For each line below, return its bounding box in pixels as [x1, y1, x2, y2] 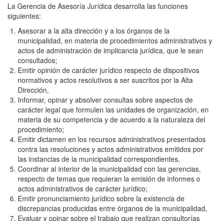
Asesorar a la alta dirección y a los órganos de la [18, 26, 170, 36]
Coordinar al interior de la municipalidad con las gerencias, [18, 164, 201, 174]
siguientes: [7, 11, 41, 21]
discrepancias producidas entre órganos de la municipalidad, [18, 203, 207, 213]
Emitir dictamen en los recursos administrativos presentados [18, 134, 206, 144]
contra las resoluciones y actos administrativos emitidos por [18, 144, 203, 154]
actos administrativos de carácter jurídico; [18, 184, 147, 193]
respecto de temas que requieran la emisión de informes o [18, 174, 200, 184]
